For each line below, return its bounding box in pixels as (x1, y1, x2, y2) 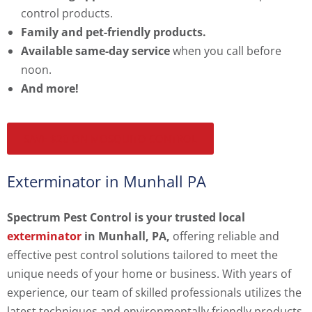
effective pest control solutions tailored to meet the (7, 247, 278, 263)
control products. (21, 6, 116, 22)
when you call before (173, 43, 281, 59)
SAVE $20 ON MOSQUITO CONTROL (24, 132, 197, 146)
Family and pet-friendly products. (21, 24, 206, 40)
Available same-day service (21, 43, 173, 59)
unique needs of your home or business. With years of (7, 266, 291, 282)
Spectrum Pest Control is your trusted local (7, 210, 245, 226)
